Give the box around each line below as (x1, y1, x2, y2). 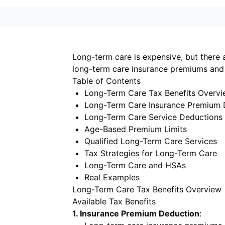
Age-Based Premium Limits (84, 124, 187, 134)
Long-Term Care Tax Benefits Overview (72, 184, 221, 194)
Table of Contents (72, 76, 141, 86)
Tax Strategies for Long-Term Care (84, 148, 217, 158)
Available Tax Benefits (72, 196, 156, 206)
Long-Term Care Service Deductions (84, 112, 222, 122)
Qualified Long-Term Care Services (84, 136, 217, 146)
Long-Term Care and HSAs (84, 160, 186, 170)
